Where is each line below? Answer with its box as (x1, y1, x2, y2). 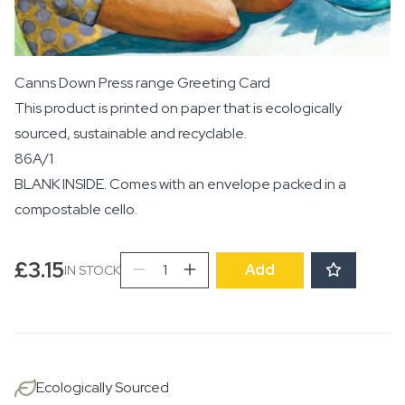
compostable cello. (14, 200, 137, 220)
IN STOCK (64, 262, 120, 279)
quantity (119, 274, 174, 294)
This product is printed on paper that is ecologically (14, 99, 342, 118)
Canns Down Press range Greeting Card (14, 73, 270, 93)
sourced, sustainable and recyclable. (14, 124, 247, 144)
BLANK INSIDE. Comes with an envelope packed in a (14, 174, 346, 194)
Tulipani (119, 252, 170, 272)
